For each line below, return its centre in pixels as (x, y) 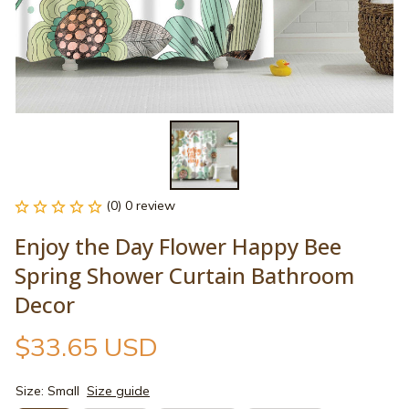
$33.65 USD (86, 347)
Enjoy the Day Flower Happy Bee (178, 246)
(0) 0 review (141, 206)
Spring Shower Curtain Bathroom (184, 276)
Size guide (118, 391)
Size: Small (47, 391)
